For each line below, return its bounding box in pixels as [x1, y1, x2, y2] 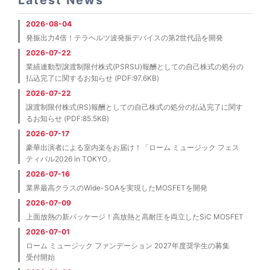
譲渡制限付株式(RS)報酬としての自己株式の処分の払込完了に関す [26, 102, 243, 111]
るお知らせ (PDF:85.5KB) [26, 113, 109, 123]
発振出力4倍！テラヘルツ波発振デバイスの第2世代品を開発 [26, 33, 223, 42]
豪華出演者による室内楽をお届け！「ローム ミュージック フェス [26, 142, 239, 152]
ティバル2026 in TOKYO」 [26, 154, 115, 163]
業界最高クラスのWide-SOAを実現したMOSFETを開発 [26, 183, 207, 192]
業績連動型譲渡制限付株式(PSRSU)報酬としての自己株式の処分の [26, 61, 243, 71]
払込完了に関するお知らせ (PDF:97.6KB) [26, 73, 159, 83]
